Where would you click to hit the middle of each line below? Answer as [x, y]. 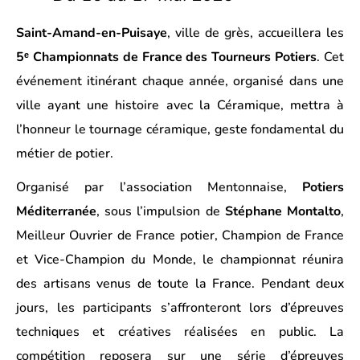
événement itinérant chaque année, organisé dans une [180, 81]
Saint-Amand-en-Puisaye [92, 33]
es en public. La [284, 332]
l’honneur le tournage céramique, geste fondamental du [180, 129]
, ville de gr [202, 33]
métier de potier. [65, 153]
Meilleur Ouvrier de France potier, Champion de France [180, 235]
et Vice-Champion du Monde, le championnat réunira [180, 260]
